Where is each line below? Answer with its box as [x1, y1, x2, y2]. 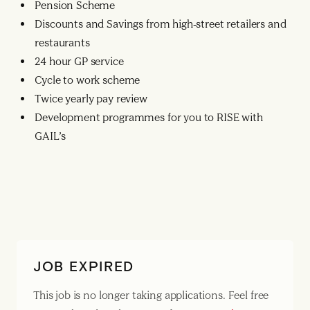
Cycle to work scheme [35, 73, 140, 86]
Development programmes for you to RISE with [35, 111, 263, 124]
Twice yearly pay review [35, 92, 147, 105]
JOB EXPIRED [33, 257, 134, 274]
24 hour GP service [35, 55, 124, 68]
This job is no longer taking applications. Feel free [33, 289, 269, 302]
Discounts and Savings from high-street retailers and [35, 17, 286, 30]
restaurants [35, 36, 90, 49]
